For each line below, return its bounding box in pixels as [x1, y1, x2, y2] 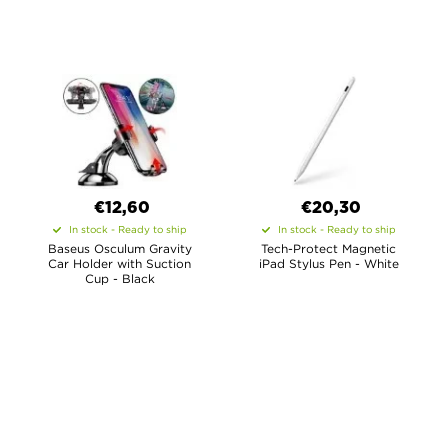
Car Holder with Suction [48, 257, 191, 270]
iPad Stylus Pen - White [258, 257, 399, 270]
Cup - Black [84, 272, 155, 285]
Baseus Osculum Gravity [47, 242, 192, 255]
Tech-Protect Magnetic [261, 242, 396, 255]
